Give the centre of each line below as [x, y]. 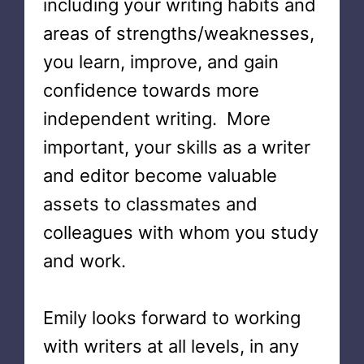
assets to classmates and [150, 204]
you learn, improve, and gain [160, 62]
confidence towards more [151, 90]
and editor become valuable [160, 175]
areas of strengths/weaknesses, [178, 33]
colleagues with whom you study [180, 232]
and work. [84, 261]
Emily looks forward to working [171, 318]
